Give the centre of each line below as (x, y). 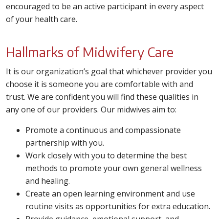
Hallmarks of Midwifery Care (90, 52)
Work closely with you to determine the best (106, 155)
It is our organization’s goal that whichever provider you (109, 71)
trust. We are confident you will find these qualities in (102, 97)
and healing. (48, 181)
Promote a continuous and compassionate (103, 130)
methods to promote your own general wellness (114, 168)
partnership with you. (65, 143)
